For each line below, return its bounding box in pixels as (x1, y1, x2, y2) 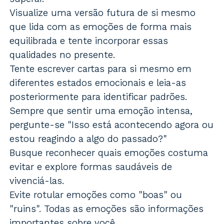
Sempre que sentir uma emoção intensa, (9, 105, 193, 117)
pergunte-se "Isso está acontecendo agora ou (9, 119, 214, 131)
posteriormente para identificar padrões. (9, 91, 188, 103)
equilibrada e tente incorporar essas (9, 35, 168, 47)
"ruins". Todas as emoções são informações (9, 203, 204, 215)
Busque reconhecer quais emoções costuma (9, 147, 208, 159)
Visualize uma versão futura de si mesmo (9, 7, 196, 19)
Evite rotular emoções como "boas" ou (9, 189, 182, 201)
